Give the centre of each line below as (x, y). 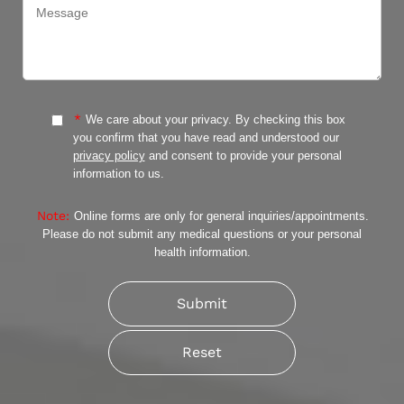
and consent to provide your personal (243, 155)
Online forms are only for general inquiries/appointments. (219, 216)
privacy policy (109, 155)
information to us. (118, 173)
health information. (202, 252)
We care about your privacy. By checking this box (213, 119)
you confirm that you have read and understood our (206, 137)
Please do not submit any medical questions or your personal (202, 234)
